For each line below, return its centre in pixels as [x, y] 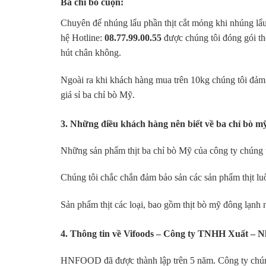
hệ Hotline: [83, 37]
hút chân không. [91, 52]
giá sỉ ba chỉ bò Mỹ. [98, 94]
